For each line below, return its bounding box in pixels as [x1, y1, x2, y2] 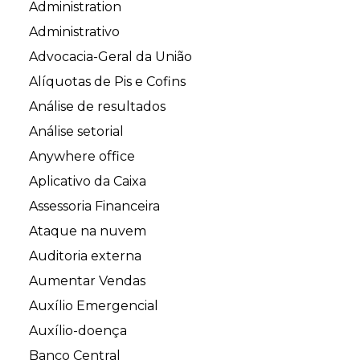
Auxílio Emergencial [29, 298, 158, 314]
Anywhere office [29, 149, 135, 165]
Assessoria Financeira [29, 198, 160, 215]
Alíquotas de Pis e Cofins [29, 74, 186, 90]
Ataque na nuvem [29, 223, 146, 239]
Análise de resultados [29, 99, 166, 115]
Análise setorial [29, 124, 124, 140]
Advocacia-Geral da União [29, 49, 192, 65]
